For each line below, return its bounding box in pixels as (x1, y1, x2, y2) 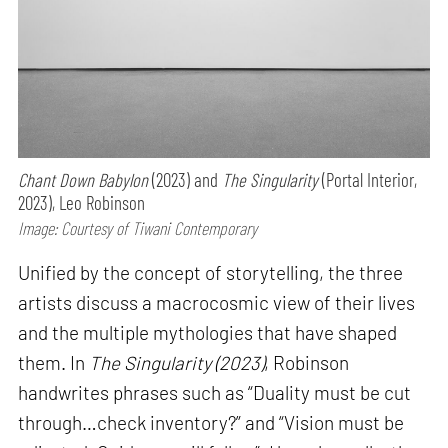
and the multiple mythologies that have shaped (18, 321, 398, 345)
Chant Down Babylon (18, 168, 149, 192)
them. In (18, 351, 90, 375)
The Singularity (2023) (89, 351, 265, 375)
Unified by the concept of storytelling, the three (18, 261, 404, 285)
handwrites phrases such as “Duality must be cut (18, 381, 412, 405)
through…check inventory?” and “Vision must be (18, 411, 405, 435)
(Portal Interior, (318, 168, 418, 192)
